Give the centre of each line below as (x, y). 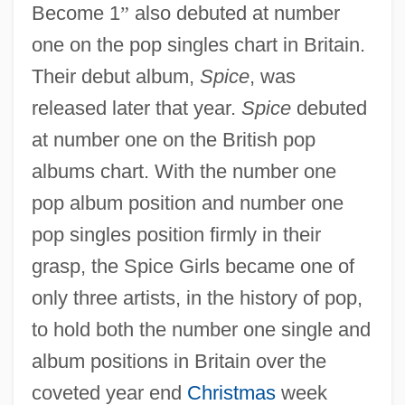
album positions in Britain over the (179, 361)
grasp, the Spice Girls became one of (193, 266)
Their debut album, (115, 76)
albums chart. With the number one (184, 171)
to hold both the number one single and (201, 329)
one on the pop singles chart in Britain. (198, 44)
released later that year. (136, 108)
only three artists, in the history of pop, (197, 297)
